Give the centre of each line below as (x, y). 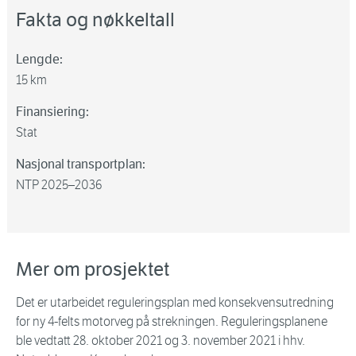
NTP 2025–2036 (59, 185)
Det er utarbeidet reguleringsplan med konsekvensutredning (175, 303)
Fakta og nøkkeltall (95, 20)
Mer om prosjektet (93, 270)
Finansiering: (52, 112)
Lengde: (39, 60)
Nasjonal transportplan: (81, 164)
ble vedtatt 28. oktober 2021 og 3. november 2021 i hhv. (161, 341)
